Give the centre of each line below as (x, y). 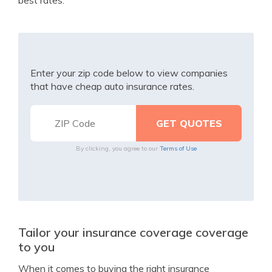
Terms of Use (178, 148)
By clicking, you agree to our (117, 148)
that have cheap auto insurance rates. (112, 86)
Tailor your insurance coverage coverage (133, 232)
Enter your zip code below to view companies (129, 73)
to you (36, 247)
